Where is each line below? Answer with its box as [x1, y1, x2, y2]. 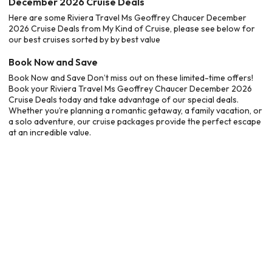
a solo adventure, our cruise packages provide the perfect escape [8, 115, 261, 127]
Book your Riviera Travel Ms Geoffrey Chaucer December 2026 [8, 83, 252, 94]
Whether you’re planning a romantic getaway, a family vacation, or [8, 104, 262, 116]
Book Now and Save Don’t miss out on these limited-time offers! [8, 72, 253, 83]
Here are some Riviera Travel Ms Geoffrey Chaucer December [8, 12, 246, 23]
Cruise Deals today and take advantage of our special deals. [8, 93, 239, 105]
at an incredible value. [8, 126, 91, 138]
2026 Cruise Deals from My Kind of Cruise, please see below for [8, 23, 255, 34]
